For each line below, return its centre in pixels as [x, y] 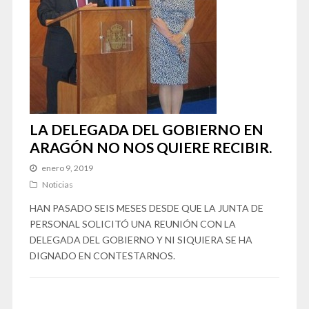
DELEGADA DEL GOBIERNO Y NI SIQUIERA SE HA [141, 240]
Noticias [57, 185]
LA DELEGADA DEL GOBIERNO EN [146, 129]
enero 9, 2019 [67, 168]
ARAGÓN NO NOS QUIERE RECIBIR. [150, 147]
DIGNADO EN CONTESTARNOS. [102, 256]
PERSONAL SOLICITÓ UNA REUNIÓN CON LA [132, 224]
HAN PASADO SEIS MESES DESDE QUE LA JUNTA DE [146, 208]
